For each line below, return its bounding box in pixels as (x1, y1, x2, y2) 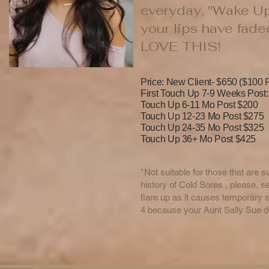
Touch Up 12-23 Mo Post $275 (141, 110, 264, 121)
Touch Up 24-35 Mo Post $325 (141, 122, 264, 133)
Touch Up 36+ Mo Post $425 (141, 133, 256, 144)
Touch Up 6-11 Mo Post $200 (141, 99, 258, 110)
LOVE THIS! (141, 37, 221, 55)
